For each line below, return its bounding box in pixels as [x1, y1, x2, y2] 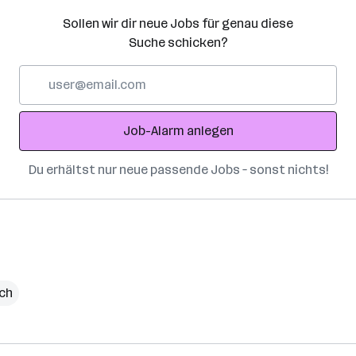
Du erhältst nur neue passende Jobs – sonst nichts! [28, 162, 328, 177]
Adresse [18, 104, 67, 119]
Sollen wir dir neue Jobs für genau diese [63, 16, 293, 31]
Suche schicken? [128, 35, 228, 50]
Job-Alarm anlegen [122, 123, 234, 138]
